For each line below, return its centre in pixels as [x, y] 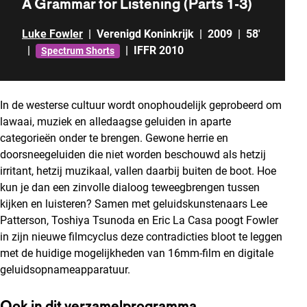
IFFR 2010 [159, 50]
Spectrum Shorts [78, 50]
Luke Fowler [52, 34]
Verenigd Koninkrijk [145, 34]
